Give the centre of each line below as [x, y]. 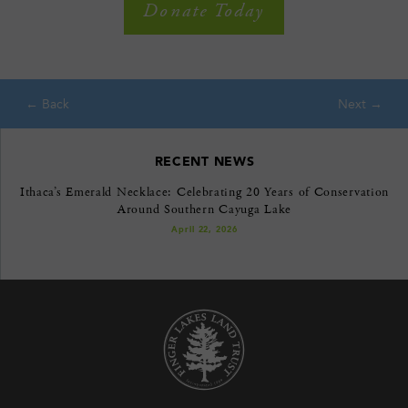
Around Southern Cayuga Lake [204, 209]
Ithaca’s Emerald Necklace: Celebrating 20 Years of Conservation [204, 192]
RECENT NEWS [204, 162]
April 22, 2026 [204, 229]
